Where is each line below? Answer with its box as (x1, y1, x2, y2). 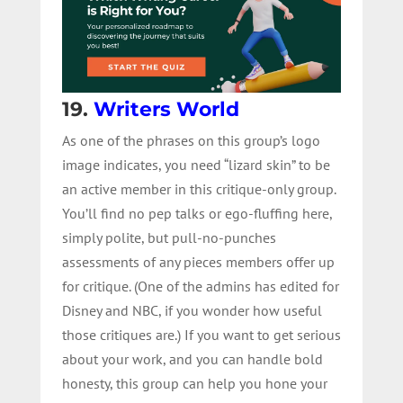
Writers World (93, 96, 239, 121)
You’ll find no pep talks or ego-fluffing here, (61, 203, 332, 222)
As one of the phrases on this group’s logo (61, 130, 320, 149)
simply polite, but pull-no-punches (61, 228, 276, 246)
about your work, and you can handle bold (61, 349, 323, 368)
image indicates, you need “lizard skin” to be (61, 155, 330, 174)
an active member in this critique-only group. (61, 179, 336, 198)
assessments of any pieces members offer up (61, 252, 335, 271)
